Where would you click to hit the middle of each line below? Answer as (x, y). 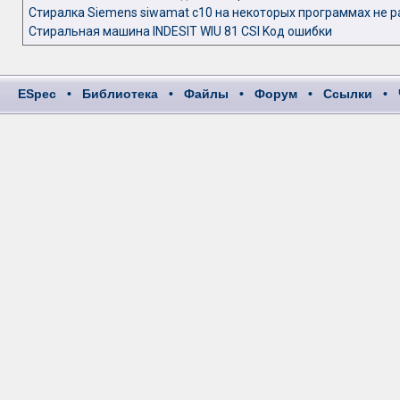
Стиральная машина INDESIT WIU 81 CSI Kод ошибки (180, 31)
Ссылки (348, 94)
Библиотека (120, 94)
